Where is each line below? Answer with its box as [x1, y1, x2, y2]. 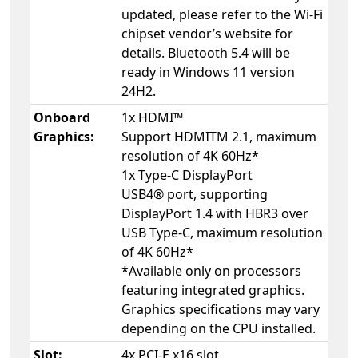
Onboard [34, 109, 90, 127]
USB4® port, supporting [121, 185, 268, 204]
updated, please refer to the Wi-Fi [121, 6, 323, 24]
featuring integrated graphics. [121, 281, 304, 300]
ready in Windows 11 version [121, 63, 295, 82]
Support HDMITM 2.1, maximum [121, 128, 316, 146]
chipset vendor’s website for [121, 25, 293, 43]
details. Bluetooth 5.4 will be [121, 44, 290, 62]
